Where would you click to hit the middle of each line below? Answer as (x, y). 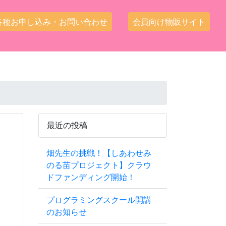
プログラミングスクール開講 (99, 200)
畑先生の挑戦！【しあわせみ (99, 153)
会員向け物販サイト (169, 22)
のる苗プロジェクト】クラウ (99, 165)
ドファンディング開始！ (91, 177)
